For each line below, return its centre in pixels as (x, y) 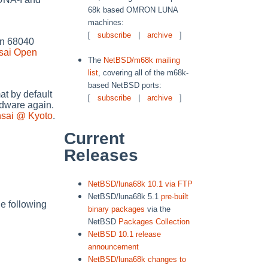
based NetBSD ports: (125, 85)
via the (158, 209)
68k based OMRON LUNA (133, 10)
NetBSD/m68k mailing (142, 60)
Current (94, 139)
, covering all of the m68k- (143, 72)
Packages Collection (154, 222)
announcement (113, 247)
